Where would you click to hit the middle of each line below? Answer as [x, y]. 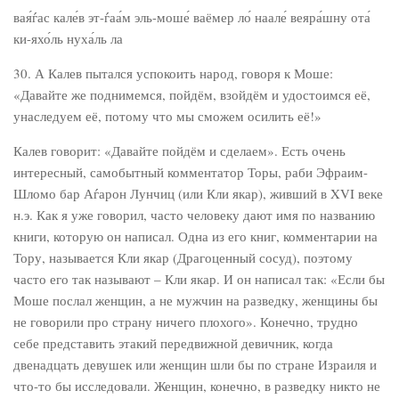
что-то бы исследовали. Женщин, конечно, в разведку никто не [197, 386]
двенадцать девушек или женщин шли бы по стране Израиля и [195, 364]
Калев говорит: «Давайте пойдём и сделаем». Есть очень [179, 151]
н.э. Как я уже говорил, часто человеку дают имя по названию [194, 215]
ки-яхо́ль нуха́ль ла [68, 38]
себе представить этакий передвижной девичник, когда [173, 343]
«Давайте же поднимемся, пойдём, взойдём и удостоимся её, [192, 94]
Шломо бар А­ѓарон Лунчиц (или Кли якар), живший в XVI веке [198, 193]
